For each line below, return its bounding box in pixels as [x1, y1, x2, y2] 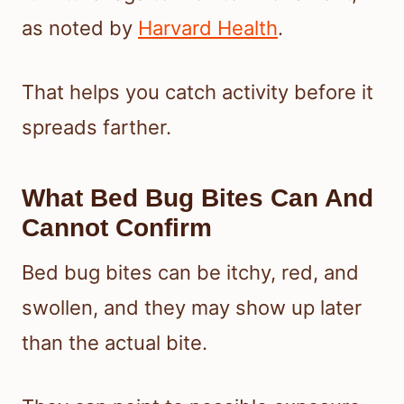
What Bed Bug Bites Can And [22, 184, 373, 213]
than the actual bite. [22, 331, 207, 355]
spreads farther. [22, 115, 171, 140]
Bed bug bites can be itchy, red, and [22, 261, 359, 285]
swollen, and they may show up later [22, 296, 362, 320]
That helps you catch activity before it [22, 80, 373, 105]
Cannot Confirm [22, 214, 212, 243]
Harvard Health [138, 16, 278, 41]
